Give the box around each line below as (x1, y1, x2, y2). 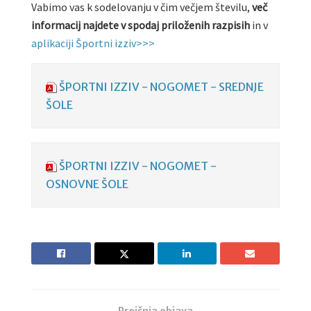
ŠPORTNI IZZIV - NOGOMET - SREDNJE (59, 79, 264, 94)
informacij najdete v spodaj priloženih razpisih (31, 17, 250, 32)
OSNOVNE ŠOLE (46, 176, 128, 191)
